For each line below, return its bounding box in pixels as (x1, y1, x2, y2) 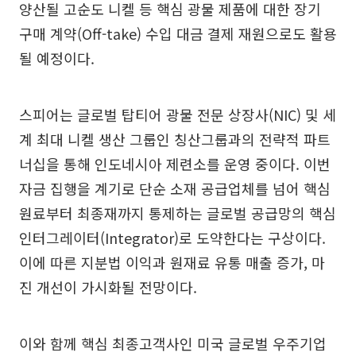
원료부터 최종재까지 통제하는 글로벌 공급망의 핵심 (19, 202, 336, 223)
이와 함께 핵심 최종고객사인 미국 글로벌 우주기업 (19, 332, 327, 354)
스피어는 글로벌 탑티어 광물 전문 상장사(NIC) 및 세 (19, 103, 336, 125)
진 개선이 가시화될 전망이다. (19, 276, 197, 297)
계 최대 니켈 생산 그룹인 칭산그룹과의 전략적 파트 (19, 128, 331, 149)
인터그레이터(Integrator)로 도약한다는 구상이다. (19, 226, 326, 248)
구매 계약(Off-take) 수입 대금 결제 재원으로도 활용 (19, 22, 337, 44)
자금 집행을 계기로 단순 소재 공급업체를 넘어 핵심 (19, 177, 331, 199)
